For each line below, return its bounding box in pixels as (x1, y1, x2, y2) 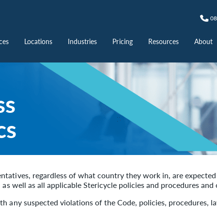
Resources (148, 36, 179, 46)
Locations (24, 36, 53, 46)
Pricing (112, 36, 133, 46)
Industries (68, 36, 97, 46)
